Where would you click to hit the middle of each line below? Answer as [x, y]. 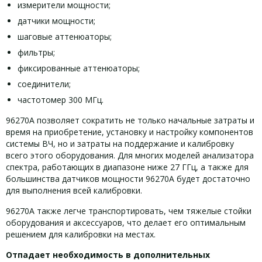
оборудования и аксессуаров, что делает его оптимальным [126, 223]
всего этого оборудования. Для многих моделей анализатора [130, 155]
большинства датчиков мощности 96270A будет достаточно [128, 179]
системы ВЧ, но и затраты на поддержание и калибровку [120, 144]
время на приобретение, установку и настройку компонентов [130, 132]
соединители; [44, 84]
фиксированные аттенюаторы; [79, 68]
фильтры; [36, 52]
